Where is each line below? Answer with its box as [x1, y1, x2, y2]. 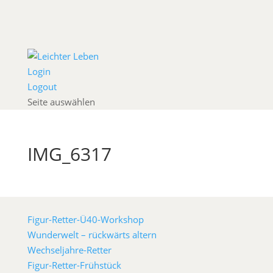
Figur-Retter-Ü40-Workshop [27, 213, 144, 225]
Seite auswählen [27, 96, 95, 108]
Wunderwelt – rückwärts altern [27, 229, 157, 241]
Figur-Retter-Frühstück [27, 259, 121, 271]
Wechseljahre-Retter [27, 244, 112, 256]
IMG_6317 [27, 141, 112, 166]
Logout [27, 80, 57, 93]
